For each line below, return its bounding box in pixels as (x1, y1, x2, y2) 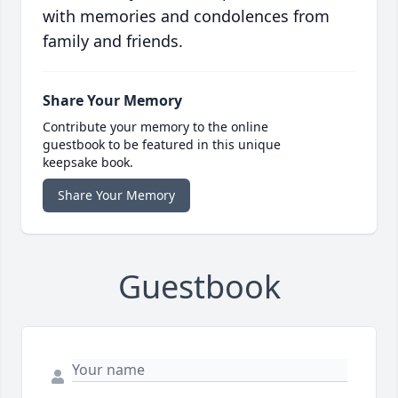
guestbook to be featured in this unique (43, 135, 281, 153)
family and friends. (43, 29, 183, 52)
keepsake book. (43, 153, 133, 171)
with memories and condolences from (43, 4, 330, 27)
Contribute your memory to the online (43, 117, 268, 135)
